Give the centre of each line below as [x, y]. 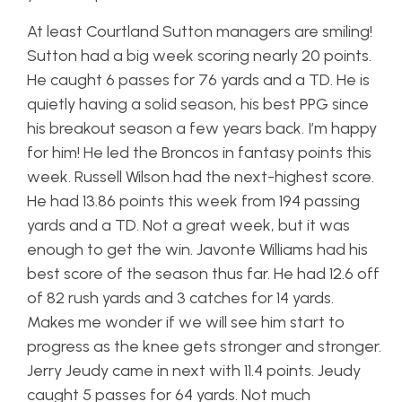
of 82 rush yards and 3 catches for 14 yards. [180, 298]
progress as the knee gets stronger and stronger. [204, 346]
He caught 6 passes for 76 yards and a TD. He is [198, 80]
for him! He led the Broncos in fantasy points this [199, 153]
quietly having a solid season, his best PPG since [198, 104]
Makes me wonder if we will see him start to [186, 322]
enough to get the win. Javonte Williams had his [197, 249]
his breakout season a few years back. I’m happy [202, 128]
